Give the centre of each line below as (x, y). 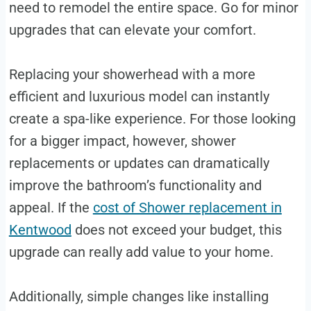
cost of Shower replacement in (187, 208)
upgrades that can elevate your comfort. (132, 30)
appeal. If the (51, 208)
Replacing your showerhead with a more (132, 75)
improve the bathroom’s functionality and (135, 186)
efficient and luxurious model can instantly (139, 97)
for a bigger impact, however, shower (122, 141)
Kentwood (40, 230)
